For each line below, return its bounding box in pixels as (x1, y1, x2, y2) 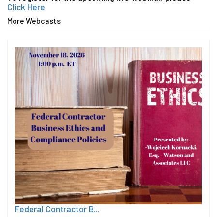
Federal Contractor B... (15, 203, 100, 214)
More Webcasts (7, 16, 61, 25)
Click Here (7, 1, 45, 12)
